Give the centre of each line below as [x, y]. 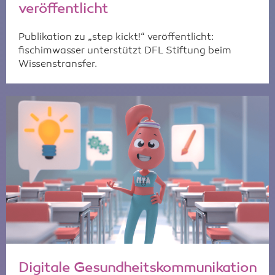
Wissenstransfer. [58, 64]
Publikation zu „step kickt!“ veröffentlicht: [116, 37]
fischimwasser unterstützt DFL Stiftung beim [125, 51]
